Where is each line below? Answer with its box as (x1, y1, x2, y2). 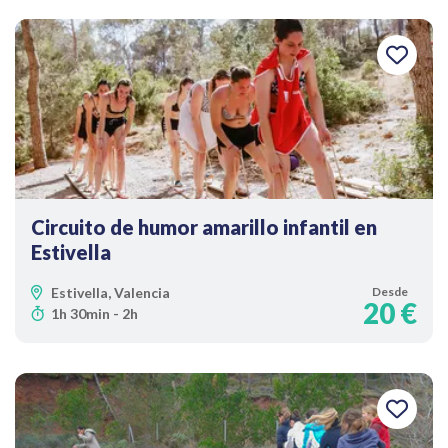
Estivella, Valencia (51, 284, 170, 301)
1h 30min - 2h (51, 305, 138, 322)
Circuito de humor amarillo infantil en (31, 215, 377, 239)
